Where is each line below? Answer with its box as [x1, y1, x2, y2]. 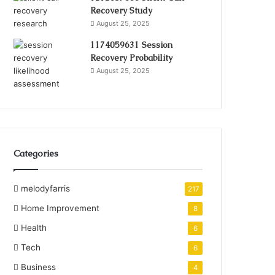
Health [21, 222, 47, 233]
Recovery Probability [90, 52, 173, 63]
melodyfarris [21, 183, 71, 193]
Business [21, 261, 56, 272]
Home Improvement [21, 203, 100, 213]
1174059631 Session [90, 39, 173, 50]
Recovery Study [90, 4, 153, 16]
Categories [14, 147, 59, 159]
